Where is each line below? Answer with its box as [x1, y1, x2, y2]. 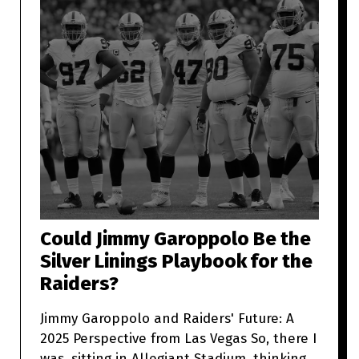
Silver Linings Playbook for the [40, 250, 313, 273]
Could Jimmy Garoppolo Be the [40, 228, 311, 251]
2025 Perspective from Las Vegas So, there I [40, 330, 251, 348]
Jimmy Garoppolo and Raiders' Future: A [40, 310, 294, 328]
